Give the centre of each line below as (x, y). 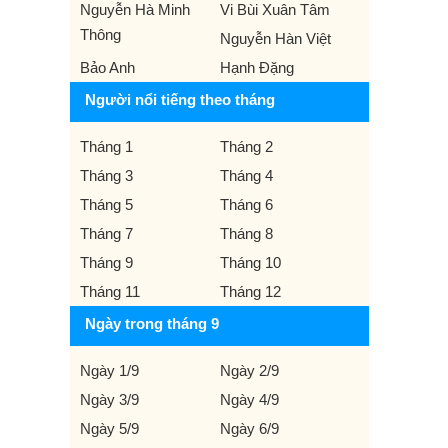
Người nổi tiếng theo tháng (180, 99)
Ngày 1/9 (109, 370)
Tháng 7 (106, 233)
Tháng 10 (250, 262)
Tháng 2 (246, 146)
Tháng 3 (106, 175)
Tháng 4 (246, 175)
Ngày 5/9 (109, 428)
